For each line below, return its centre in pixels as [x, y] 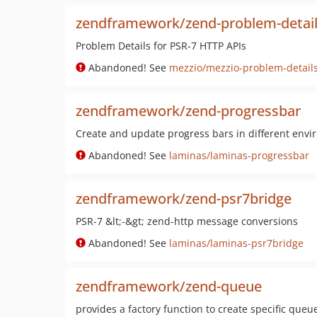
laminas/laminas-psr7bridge [236, 243]
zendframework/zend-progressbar [188, 111]
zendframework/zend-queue [169, 286]
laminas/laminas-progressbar [239, 155]
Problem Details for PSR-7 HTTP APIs [161, 46]
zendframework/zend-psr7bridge [184, 198]
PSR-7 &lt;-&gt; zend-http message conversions [187, 221]
